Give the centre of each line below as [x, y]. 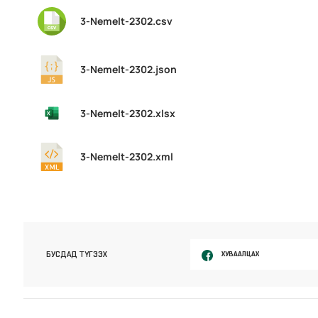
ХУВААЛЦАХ [240, 253]
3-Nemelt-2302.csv [127, 21]
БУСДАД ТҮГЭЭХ [77, 254]
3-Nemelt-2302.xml [127, 156]
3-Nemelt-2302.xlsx [128, 113]
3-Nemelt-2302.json [129, 70]
